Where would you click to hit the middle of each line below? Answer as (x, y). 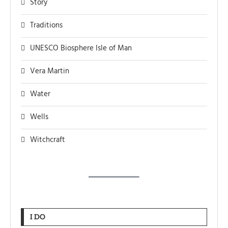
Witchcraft (48, 140)
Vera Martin (50, 72)
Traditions (46, 26)
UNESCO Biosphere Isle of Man (81, 49)
